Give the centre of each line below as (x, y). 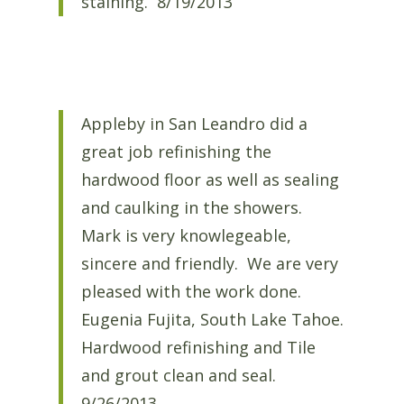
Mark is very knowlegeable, (186, 235)
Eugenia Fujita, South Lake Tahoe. (212, 319)
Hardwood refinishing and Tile (198, 347)
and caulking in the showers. (193, 207)
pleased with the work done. (193, 291)
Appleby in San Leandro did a (194, 123)
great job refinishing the (176, 151)
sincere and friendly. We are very (209, 263)
